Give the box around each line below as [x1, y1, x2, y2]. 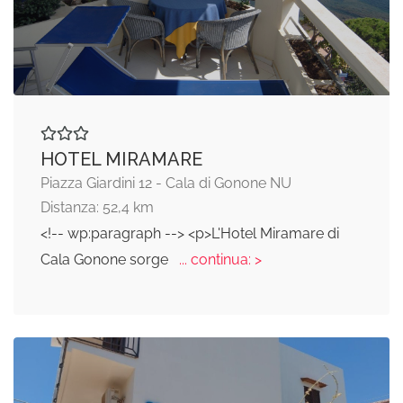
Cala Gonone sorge [40, 251, 172, 269]
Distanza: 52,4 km [40, 199, 154, 217]
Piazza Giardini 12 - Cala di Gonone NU [40, 175, 291, 193]
